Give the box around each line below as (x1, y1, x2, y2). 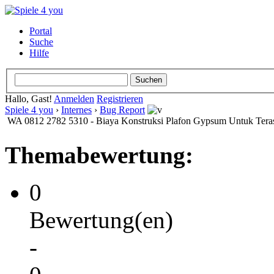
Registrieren (97, 93, 143, 104)
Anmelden (54, 93, 94, 104)
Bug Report (100, 104, 145, 115)
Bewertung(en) (29, 206, 173, 233)
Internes (61, 104, 92, 115)
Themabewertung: (5, 141, 193, 168)
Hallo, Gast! (5, 93, 54, 104)
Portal (29, 26, 52, 36)
